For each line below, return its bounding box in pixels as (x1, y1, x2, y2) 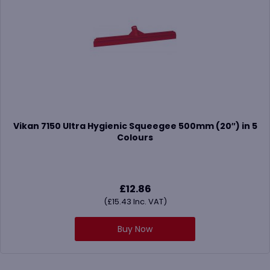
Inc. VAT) (131, 195, 167, 207)
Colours (117, 131, 153, 144)
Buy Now (118, 222, 152, 235)
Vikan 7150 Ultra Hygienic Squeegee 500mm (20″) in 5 (13, 120, 257, 133)
